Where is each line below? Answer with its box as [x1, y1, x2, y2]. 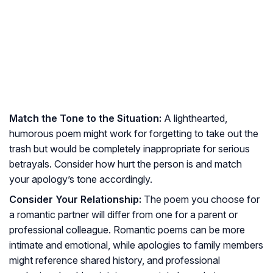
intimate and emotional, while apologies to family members [9, 239, 263, 252]
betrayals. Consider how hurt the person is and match [9, 158, 242, 171]
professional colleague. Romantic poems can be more [9, 224, 245, 236]
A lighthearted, [161, 112, 227, 125]
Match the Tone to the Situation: [9, 112, 161, 125]
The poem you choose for [141, 193, 260, 206]
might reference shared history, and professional [9, 254, 220, 267]
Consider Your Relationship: [9, 193, 141, 206]
